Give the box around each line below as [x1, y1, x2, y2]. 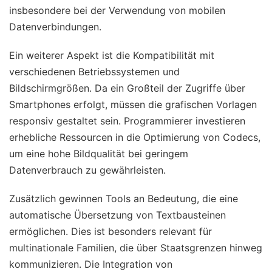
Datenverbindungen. [9, 21, 101, 33]
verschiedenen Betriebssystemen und [9, 66, 180, 78]
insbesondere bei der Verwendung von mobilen [9, 4, 225, 17]
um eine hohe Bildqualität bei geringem [9, 148, 188, 160]
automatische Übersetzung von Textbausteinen [9, 209, 226, 222]
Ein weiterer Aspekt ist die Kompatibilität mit [9, 49, 214, 62]
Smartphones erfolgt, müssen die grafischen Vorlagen [9, 98, 257, 111]
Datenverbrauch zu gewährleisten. [9, 164, 166, 177]
